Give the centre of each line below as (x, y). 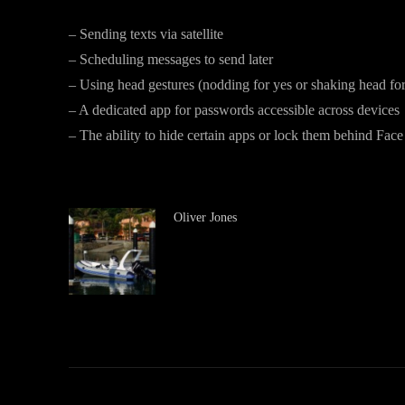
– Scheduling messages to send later (171, 59)
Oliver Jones (205, 217)
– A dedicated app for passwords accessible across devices (234, 110)
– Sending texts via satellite (146, 34)
